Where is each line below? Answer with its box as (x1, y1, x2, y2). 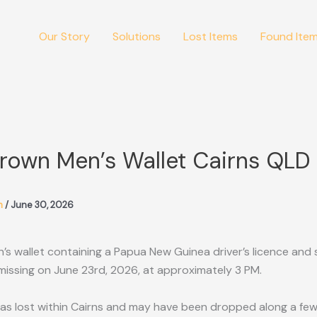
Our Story (39, 29, 90, 44)
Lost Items (183, 29, 238, 44)
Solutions (113, 29, 161, 44)
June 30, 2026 (11, 199, 74, 212)
